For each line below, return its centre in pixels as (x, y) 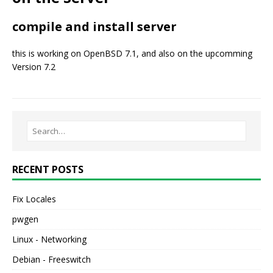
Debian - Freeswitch (51, 260)
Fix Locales (34, 199)
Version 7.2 (34, 67)
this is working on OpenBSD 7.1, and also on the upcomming (132, 54)
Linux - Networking (49, 239)
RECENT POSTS (48, 170)
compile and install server (94, 27)
